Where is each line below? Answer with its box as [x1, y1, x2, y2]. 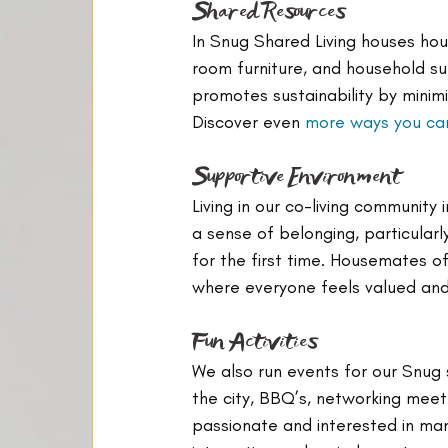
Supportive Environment [192, 160, 400, 192]
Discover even [192, 111, 305, 133]
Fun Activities [192, 325, 317, 357]
